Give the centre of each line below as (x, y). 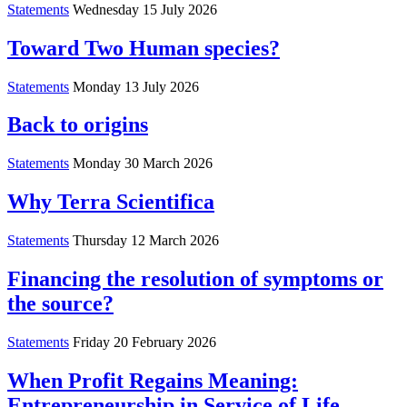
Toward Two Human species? (144, 48)
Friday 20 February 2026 (144, 342)
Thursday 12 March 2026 (146, 241)
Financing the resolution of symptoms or (195, 279)
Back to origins (78, 125)
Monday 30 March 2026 (143, 164)
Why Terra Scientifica (111, 202)
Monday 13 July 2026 (136, 86)
